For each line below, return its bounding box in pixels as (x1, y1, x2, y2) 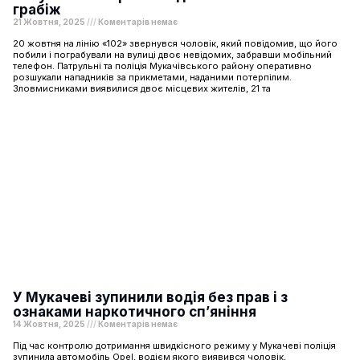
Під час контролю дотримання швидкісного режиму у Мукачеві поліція (13, 339, 336, 351)
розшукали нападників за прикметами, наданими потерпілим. (13, 71, 292, 83)
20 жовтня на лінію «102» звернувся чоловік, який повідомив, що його (13, 37, 337, 49)
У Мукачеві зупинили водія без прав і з (13, 288, 288, 305)
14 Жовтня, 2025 (13, 318, 87, 329)
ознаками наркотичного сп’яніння (13, 303, 256, 320)
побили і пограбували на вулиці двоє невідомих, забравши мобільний (13, 48, 332, 60)
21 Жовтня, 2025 (13, 16, 87, 27)
